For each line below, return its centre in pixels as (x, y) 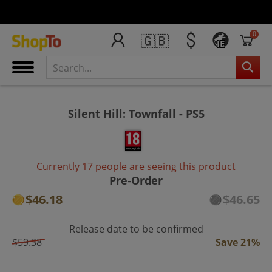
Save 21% (238, 242)
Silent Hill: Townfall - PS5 (136, 113)
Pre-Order (136, 180)
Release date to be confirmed (136, 229)
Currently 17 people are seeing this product (136, 166)
